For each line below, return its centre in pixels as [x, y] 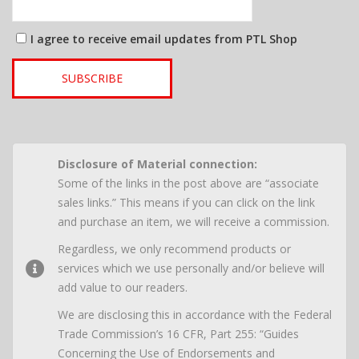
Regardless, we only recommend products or [174, 249]
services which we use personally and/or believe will [191, 268]
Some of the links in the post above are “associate [188, 184]
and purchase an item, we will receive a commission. [194, 222]
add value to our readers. [123, 288]
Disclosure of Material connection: [157, 164]
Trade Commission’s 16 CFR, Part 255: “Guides [178, 334]
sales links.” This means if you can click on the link [186, 203]
